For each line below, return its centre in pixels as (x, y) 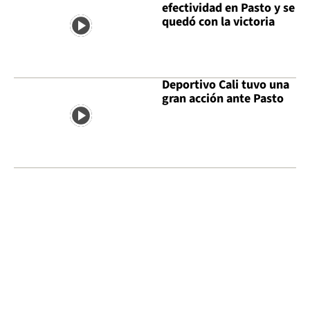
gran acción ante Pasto (223, 98)
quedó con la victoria (218, 22)
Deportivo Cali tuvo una (226, 84)
